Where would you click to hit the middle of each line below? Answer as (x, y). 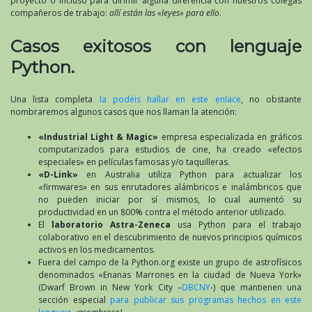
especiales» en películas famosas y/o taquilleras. (134, 162)
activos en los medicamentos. (97, 250)
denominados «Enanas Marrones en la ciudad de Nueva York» (170, 275)
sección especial (74, 300)
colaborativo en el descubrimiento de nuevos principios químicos (170, 237)
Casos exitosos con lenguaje (156, 47)
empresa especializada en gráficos (230, 137)
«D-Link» (58, 175)
